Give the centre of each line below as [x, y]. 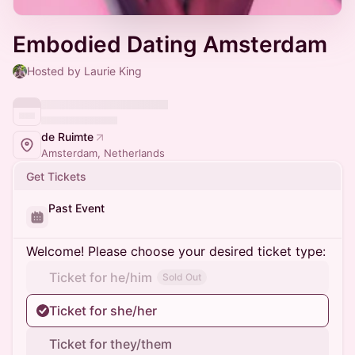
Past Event [76, 208]
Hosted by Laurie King [84, 71]
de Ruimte [67, 137]
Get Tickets [56, 176]
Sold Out [182, 277]
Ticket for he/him [101, 277]
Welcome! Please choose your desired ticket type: [176, 251]
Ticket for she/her [103, 311]
